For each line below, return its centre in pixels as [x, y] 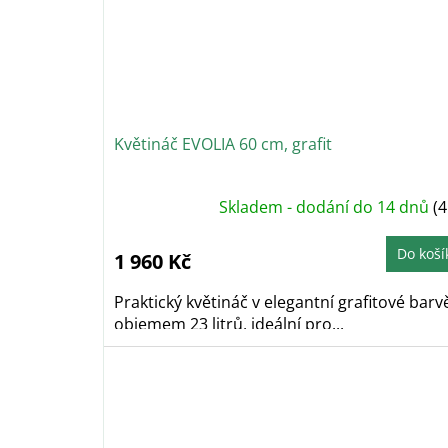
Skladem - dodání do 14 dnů [325, 207]
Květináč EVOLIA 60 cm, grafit [223, 144]
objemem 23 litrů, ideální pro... [229, 324]
